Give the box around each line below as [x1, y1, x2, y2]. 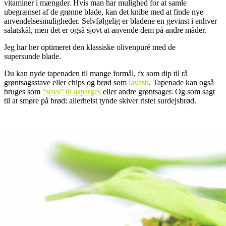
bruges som [4, 87, 42, 96]
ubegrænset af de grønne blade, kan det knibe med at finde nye [4, 8, 203, 17]
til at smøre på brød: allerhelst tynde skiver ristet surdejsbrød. [4, 96, 196, 105]
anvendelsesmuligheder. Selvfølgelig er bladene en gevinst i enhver [4, 17, 217, 26]
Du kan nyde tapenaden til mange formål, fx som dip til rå [4, 69, 188, 78]
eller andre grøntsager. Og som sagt [101, 87, 215, 96]
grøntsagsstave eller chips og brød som [4, 78, 129, 87]
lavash [129, 78, 149, 87]
